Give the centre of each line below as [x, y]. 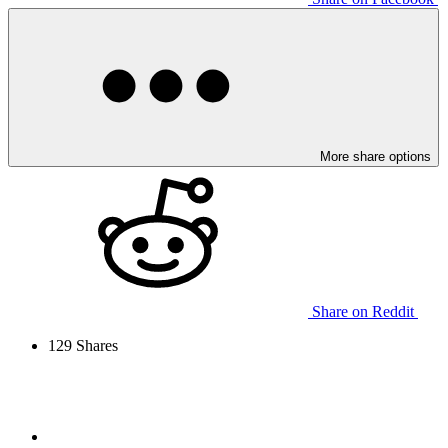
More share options [375, 156]
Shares [95, 345]
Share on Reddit [363, 311]
